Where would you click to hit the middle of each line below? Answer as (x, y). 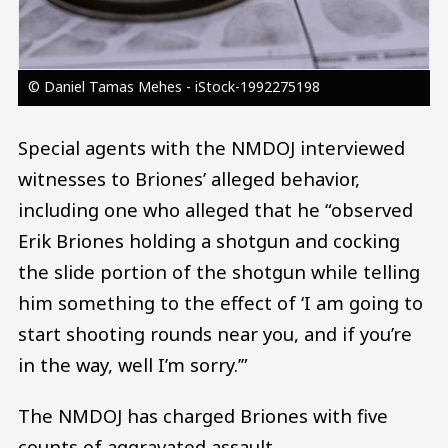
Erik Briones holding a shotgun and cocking (209, 240)
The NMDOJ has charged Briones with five (203, 416)
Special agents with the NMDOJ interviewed (211, 147)
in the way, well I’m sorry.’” (133, 364)
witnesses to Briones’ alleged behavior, (189, 178)
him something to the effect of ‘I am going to (220, 302)
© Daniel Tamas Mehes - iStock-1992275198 (173, 86)
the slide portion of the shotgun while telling (219, 271)
